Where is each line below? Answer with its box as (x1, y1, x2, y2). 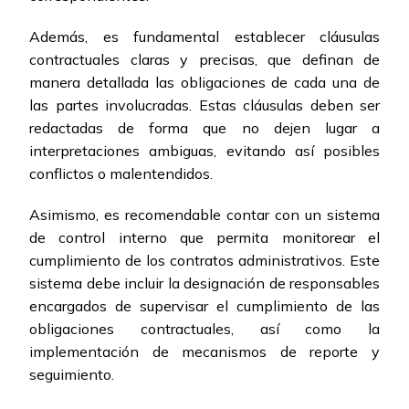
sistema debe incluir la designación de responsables (29, 274, 380, 293)
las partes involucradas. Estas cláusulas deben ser (29, 96, 380, 115)
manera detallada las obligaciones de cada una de (29, 73, 380, 92)
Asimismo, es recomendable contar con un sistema (29, 205, 380, 225)
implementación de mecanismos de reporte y (29, 342, 380, 362)
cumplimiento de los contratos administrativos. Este (29, 251, 380, 270)
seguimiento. (29, 365, 114, 384)
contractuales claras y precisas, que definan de (29, 50, 380, 69)
